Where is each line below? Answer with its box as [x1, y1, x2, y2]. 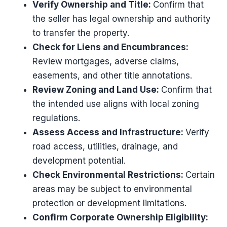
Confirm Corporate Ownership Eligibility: [32, 212, 208, 222]
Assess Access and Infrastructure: [32, 127, 185, 137]
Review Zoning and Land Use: [32, 84, 161, 95]
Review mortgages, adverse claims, [32, 56, 179, 66]
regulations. [32, 112, 80, 123]
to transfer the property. [32, 27, 129, 38]
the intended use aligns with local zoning [32, 98, 199, 109]
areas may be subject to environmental [32, 183, 192, 194]
